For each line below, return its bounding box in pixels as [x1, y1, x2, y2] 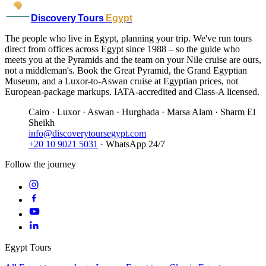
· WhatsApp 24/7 [98, 139, 165, 149]
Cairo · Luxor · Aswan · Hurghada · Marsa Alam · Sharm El [28, 107, 255, 117]
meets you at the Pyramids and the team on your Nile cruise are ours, [5, 55, 261, 65]
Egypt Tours [5, 242, 51, 252]
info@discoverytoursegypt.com [28, 128, 146, 138]
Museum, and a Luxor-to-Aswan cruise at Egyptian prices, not [5, 76, 238, 86]
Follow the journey [5, 159, 76, 169]
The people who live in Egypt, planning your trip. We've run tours [5, 33, 252, 43]
